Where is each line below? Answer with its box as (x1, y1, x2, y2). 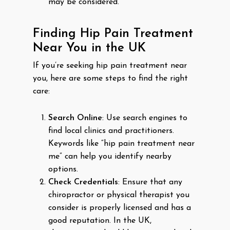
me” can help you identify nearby (48, 152, 171, 161)
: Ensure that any (118, 178, 182, 186)
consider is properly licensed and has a (48, 204, 191, 212)
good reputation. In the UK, (48, 217, 151, 225)
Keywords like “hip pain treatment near (48, 140, 195, 148)
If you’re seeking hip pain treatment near (33, 62, 187, 70)
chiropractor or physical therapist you (48, 191, 189, 199)
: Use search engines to (102, 114, 187, 122)
